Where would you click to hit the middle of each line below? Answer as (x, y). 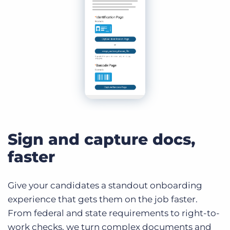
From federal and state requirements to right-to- (114, 213)
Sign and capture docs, (101, 139)
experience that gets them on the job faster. (103, 199)
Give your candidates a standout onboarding (105, 185)
